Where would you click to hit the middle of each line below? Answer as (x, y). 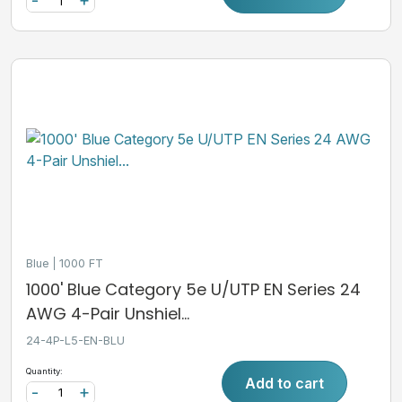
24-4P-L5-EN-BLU (75, 340)
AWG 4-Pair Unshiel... (108, 314)
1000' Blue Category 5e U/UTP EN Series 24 (193, 290)
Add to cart (285, 383)
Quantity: (44, 371)
